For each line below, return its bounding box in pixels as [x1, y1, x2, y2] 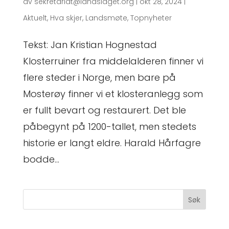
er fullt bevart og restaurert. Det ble [22, 103, 186, 117]
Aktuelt [22, 12, 47, 23]
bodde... [22, 152, 59, 166]
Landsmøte [85, 12, 127, 23]
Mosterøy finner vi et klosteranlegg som [22, 87, 203, 100]
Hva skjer [50, 12, 82, 23]
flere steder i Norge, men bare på [22, 71, 176, 84]
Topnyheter [130, 12, 172, 23]
